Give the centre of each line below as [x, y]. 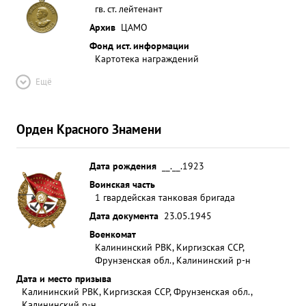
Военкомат [113, 234]
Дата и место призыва [64, 278]
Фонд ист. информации [139, 45]
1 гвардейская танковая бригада [165, 197]
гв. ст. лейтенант [129, 9]
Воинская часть [122, 184]
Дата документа [124, 215]
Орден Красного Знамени [89, 129]
